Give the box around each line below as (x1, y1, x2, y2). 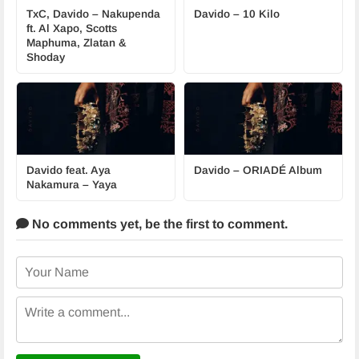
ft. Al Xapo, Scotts (26, 22, 117, 34)
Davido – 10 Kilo (194, 8, 280, 20)
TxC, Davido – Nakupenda (26, 8, 160, 20)
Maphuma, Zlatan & (26, 37, 127, 49)
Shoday (26, 51, 65, 63)
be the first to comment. (145, 217, 288, 231)
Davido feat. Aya (26, 164, 111, 176)
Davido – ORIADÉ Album (194, 164, 322, 176)
